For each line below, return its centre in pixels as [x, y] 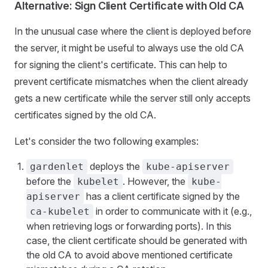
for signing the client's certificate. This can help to [121, 65]
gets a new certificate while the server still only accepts [133, 98]
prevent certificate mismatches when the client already [131, 81]
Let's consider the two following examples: [106, 141]
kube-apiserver [188, 167]
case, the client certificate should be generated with [137, 240]
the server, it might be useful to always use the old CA [129, 48]
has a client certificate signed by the [162, 196]
